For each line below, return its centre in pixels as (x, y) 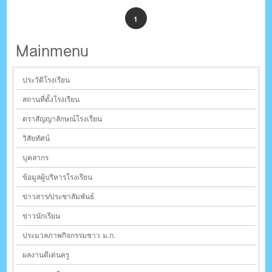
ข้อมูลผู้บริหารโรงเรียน (58, 177)
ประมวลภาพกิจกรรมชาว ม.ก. (69, 236)
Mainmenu (53, 51)
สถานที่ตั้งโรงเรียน (51, 100)
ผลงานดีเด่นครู (46, 255)
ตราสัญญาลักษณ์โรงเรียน (63, 119)
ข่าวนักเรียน (42, 216)
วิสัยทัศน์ (36, 138)
